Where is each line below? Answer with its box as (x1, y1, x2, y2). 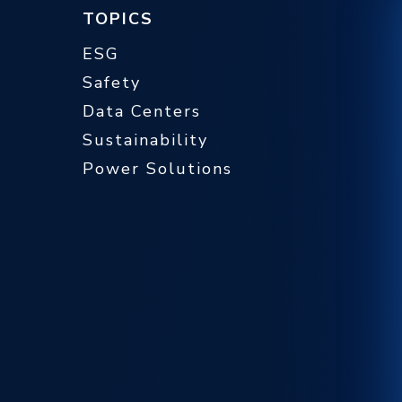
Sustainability (83, 129, 208, 151)
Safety (83, 72, 141, 93)
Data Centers (83, 100, 201, 122)
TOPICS (83, 8, 153, 30)
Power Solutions (83, 158, 232, 179)
